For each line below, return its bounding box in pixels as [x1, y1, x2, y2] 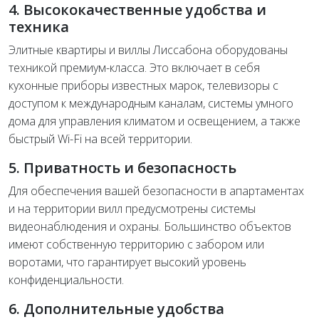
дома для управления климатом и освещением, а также [9, 113, 300, 129]
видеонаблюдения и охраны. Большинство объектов [9, 218, 291, 234]
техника [9, 16, 69, 36]
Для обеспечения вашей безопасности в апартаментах [9, 182, 304, 199]
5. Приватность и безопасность [9, 157, 236, 177]
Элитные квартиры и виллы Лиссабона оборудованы [9, 41, 288, 58]
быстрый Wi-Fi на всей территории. [9, 130, 192, 147]
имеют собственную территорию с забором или [9, 236, 264, 252]
